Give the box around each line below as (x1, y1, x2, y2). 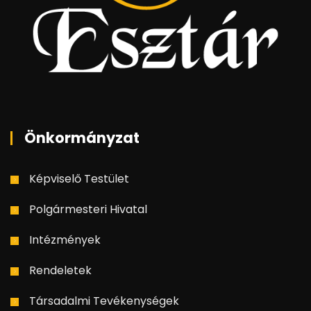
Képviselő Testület (29, 171, 129, 187)
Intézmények (29, 232, 101, 248)
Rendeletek (29, 262, 92, 278)
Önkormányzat (24, 128, 140, 148)
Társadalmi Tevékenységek (29, 293, 179, 309)
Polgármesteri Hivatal (29, 201, 147, 217)
